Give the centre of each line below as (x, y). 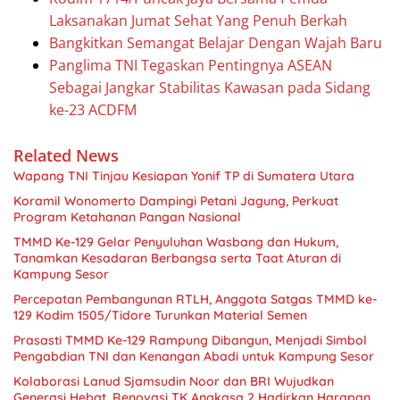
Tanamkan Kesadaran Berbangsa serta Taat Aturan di (177, 258)
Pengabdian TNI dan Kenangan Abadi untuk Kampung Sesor (194, 356)
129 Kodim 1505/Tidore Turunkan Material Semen (160, 315)
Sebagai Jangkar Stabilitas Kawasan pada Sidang (210, 87)
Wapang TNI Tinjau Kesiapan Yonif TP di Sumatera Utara (184, 176)
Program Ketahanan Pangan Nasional (127, 217)
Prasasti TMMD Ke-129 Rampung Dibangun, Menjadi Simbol (191, 340)
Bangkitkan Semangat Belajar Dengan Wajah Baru (216, 43)
